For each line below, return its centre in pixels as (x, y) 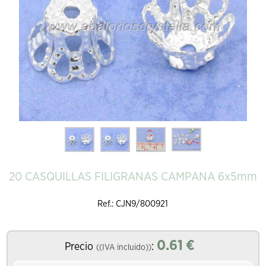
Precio (81, 247)
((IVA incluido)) (124, 248)
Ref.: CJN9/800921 (133, 204)
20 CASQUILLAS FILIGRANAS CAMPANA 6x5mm (133, 177)
